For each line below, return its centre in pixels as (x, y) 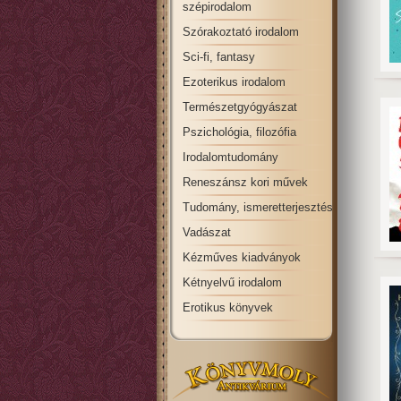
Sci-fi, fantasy (219, 57)
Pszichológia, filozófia (239, 132)
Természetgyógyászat (240, 107)
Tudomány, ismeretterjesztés (258, 207)
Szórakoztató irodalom (241, 32)
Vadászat (207, 232)
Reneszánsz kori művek (245, 182)
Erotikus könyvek (228, 307)
